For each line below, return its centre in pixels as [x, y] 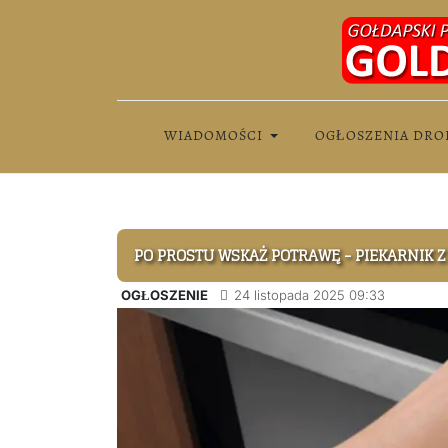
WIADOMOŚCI [213, 135]
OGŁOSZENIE [164, 295]
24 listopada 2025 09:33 [309, 295]
